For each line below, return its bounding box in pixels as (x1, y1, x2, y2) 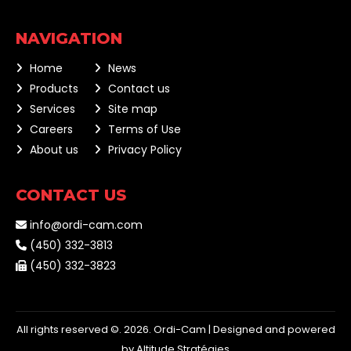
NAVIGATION (16, 29, 122, 48)
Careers (30, 121, 74, 137)
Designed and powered (212, 322, 335, 337)
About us (30, 142, 79, 157)
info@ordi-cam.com (27, 217, 143, 233)
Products (30, 81, 79, 96)
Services (30, 101, 76, 117)
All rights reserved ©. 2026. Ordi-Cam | (16, 322, 213, 337)
